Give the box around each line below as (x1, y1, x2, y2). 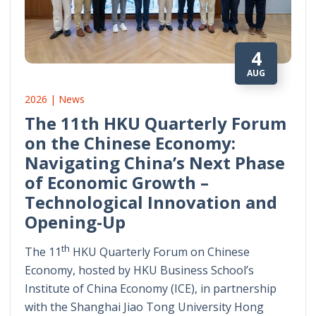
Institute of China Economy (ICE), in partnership (25, 281, 276, 297)
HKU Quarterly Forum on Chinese (70, 244, 250, 260)
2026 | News (25, 92, 85, 106)
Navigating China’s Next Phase (25, 150, 285, 174)
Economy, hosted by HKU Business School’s (25, 262, 254, 279)
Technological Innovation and (25, 190, 277, 214)
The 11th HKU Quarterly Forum (25, 111, 286, 135)
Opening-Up (25, 209, 126, 233)
